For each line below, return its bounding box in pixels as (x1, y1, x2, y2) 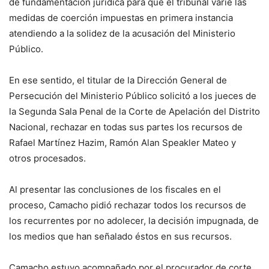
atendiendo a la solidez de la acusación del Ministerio (9, 27, 235, 39)
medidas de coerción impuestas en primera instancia (9, 11, 233, 23)
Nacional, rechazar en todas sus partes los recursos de (9, 121, 243, 133)
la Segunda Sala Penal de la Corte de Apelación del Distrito (9, 105, 260, 117)
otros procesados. (9, 152, 86, 164)
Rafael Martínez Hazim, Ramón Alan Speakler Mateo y (9, 136, 236, 148)
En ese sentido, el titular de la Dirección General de (9, 74, 227, 86)
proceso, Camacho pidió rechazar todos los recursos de (9, 199, 246, 211)
